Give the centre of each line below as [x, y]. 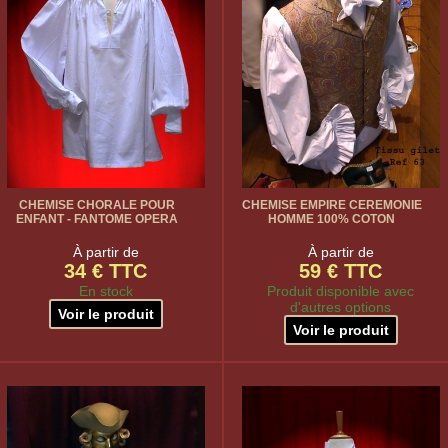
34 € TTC [105, 271]
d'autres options [340, 307]
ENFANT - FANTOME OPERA [96, 219]
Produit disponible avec [340, 291]
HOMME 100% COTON [331, 219]
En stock [105, 291]
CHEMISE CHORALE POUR [96, 205]
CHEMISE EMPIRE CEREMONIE [331, 205]
